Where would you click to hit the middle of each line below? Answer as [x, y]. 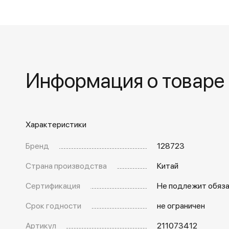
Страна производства [66, 165]
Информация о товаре [125, 79]
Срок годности [53, 205]
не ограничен [181, 205]
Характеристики [56, 124]
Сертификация [53, 185]
